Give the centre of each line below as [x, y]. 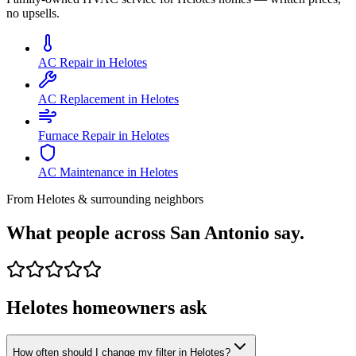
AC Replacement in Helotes [108, 99]
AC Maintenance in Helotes [108, 172]
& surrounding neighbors [139, 199]
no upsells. [33, 13]
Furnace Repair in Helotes [104, 135]
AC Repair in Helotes [93, 62]
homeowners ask [137, 308]
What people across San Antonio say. [155, 232]
